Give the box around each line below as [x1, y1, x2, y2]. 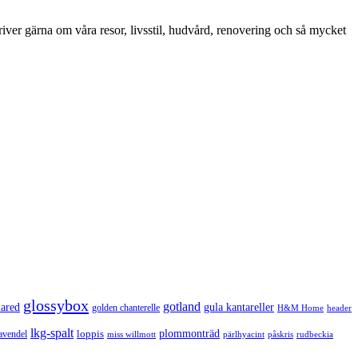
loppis [77, 328, 104, 340]
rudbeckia [296, 329, 333, 339]
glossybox [23, 296, 89, 314]
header [327, 303, 352, 312]
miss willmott [107, 330, 156, 339]
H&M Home [277, 303, 324, 312]
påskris [268, 330, 293, 339]
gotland [163, 300, 201, 313]
